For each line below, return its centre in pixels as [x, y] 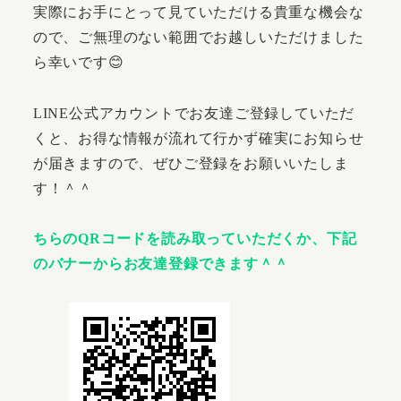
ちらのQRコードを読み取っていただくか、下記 [195, 239]
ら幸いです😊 [78, 62]
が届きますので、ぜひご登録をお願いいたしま [191, 163]
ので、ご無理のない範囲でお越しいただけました [198, 37]
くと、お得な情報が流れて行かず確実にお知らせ [198, 138]
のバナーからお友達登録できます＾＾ [161, 264]
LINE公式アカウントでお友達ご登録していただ [194, 113]
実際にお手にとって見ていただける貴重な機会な [198, 12]
